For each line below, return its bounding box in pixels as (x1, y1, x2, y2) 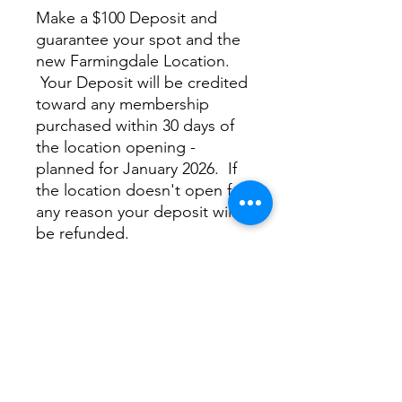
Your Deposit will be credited (36, 73, 248, 92)
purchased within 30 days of (36, 116, 234, 135)
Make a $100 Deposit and (36, 8, 217, 28)
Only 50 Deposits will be (36, 267, 208, 286)
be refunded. (36, 223, 134, 243)
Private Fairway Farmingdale (18, 371, 194, 393)
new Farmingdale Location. (36, 51, 230, 71)
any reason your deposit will (36, 202, 235, 222)
